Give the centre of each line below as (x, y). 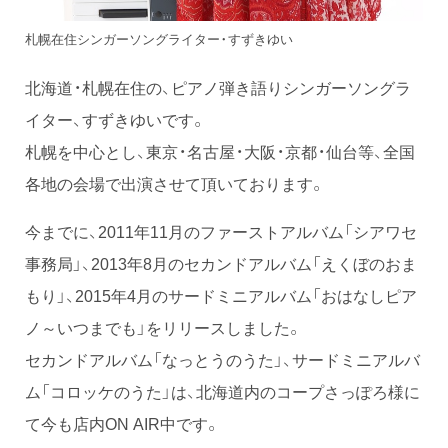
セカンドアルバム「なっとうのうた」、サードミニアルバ (222, 359)
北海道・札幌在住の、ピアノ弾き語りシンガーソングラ (218, 87)
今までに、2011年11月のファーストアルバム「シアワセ (221, 231)
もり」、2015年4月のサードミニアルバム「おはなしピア (221, 295)
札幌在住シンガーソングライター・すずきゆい (159, 39)
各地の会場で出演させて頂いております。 (175, 183)
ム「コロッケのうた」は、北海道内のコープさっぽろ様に (222, 391)
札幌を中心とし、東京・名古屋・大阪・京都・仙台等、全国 (220, 151)
